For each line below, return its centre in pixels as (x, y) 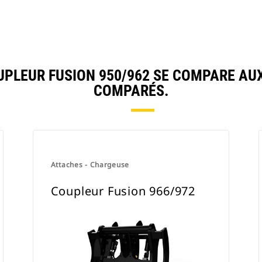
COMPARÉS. (131, 91)
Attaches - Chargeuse (90, 165)
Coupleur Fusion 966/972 (123, 191)
